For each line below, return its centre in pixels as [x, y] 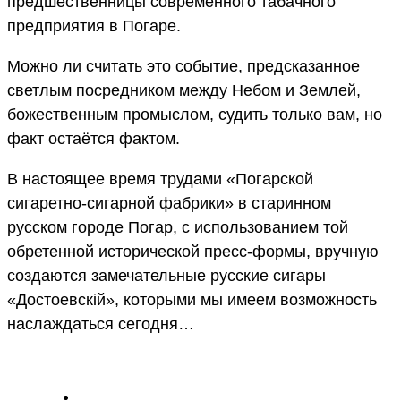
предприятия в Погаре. [94, 26]
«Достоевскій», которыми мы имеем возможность [192, 299]
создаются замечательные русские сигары [166, 275]
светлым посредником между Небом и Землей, [184, 90]
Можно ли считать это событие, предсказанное [183, 66]
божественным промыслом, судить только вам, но [195, 114]
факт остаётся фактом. [94, 138]
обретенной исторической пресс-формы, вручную [193, 251]
